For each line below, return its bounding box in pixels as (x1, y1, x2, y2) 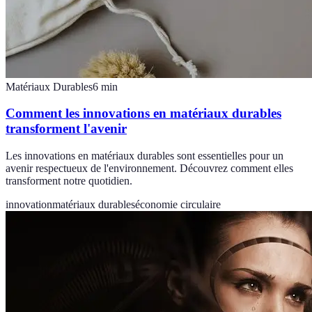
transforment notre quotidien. (6, 175, 132, 187)
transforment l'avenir (6, 121, 127, 136)
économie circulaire (135, 198, 221, 211)
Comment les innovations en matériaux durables (6, 106, 281, 121)
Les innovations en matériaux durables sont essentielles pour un (6, 150, 283, 162)
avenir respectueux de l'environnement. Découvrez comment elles (6, 162, 293, 175)
